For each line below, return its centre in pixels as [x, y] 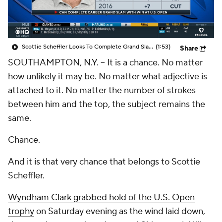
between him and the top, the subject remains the [107, 104]
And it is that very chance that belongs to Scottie [104, 162]
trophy [21, 211]
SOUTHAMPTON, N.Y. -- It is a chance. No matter [105, 63]
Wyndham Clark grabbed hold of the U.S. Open [101, 197]
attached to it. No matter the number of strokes [102, 90]
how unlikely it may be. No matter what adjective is [108, 77]
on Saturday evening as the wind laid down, [120, 211]
